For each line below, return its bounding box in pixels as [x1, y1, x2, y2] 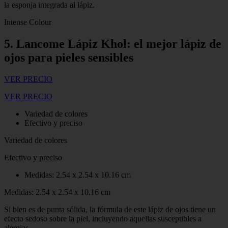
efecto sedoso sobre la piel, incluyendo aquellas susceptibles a [4, 214, 202, 223]
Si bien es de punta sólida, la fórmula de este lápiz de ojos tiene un [4, 205, 216, 214]
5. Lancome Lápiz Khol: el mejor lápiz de [4, 37, 221, 50]
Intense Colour [4, 18, 51, 27]
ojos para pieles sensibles [4, 50, 133, 64]
